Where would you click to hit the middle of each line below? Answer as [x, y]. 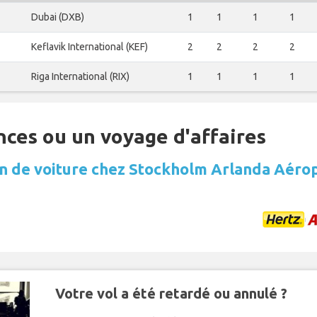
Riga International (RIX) [80, 77]
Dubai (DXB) [58, 17]
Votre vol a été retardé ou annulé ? [171, 294]
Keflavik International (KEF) [90, 47]
